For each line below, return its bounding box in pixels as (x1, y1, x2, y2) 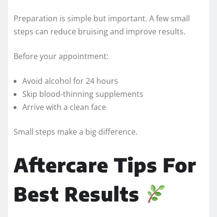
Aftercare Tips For (14, 152, 196, 177)
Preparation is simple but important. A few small (14, 13, 190, 24)
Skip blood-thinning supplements (22, 88, 143, 99)
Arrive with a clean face (22, 101, 106, 112)
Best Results (14, 181, 145, 206)
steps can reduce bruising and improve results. (14, 26, 186, 37)
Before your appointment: (14, 50, 108, 62)
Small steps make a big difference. (14, 126, 138, 137)
